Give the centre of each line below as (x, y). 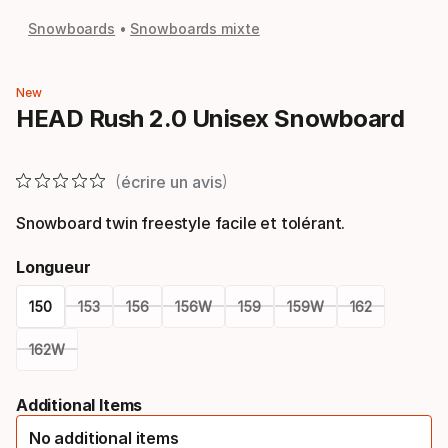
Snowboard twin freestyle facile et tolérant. (181, 222)
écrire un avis (171, 181)
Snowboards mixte (195, 28)
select (46, 419)
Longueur (53, 266)
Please (48, 386)
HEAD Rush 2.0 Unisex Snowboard (210, 118)
